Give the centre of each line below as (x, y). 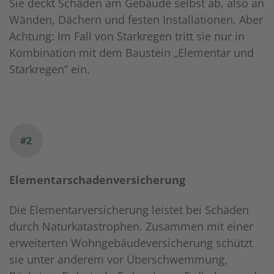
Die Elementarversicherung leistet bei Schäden (129, 210)
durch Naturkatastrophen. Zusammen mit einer (131, 227)
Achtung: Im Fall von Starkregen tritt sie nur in (127, 36)
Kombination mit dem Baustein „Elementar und (131, 53)
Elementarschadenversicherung (97, 180)
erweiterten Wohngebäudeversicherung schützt (131, 243)
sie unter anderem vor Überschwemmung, (118, 260)
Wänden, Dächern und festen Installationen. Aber (136, 20)
